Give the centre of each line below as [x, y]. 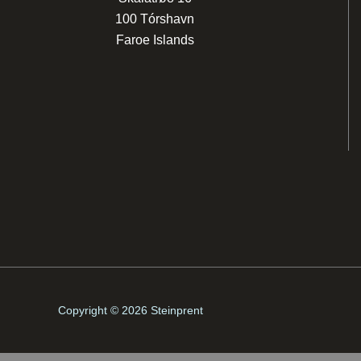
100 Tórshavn [155, 19]
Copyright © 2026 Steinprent [131, 310]
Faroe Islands [155, 40]
